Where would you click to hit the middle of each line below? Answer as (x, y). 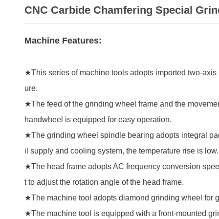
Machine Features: (63, 40)
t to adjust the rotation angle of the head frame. (104, 182)
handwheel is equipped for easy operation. (98, 119)
